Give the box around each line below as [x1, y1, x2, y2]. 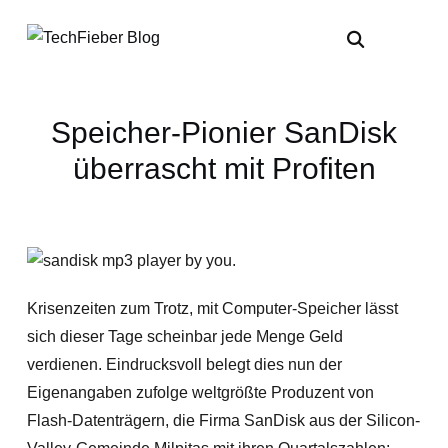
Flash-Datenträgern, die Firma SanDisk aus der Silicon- [26, 412, 420, 429]
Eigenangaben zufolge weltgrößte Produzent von [26, 384, 374, 401]
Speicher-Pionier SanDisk [51, 116, 397, 149]
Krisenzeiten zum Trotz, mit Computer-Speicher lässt [26, 300, 398, 317]
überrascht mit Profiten [72, 152, 376, 185]
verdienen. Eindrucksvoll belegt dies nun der [26, 356, 342, 373]
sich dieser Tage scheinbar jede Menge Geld [26, 328, 343, 345]
